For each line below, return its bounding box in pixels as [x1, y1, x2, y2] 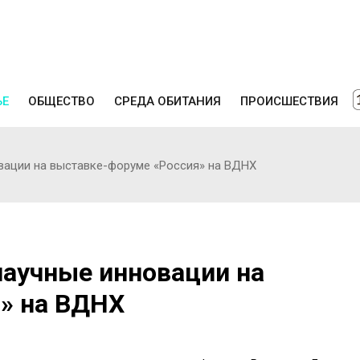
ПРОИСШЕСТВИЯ [240, 93, 338, 108]
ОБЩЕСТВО [28, 93, 95, 108]
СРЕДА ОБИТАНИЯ [114, 93, 221, 108]
